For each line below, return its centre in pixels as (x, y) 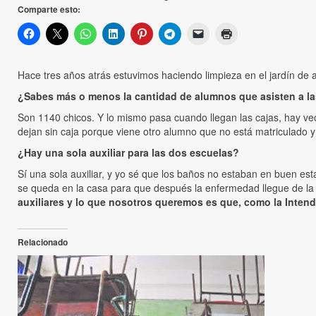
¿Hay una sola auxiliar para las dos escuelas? (128, 153)
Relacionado (43, 242)
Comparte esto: (49, 10)
